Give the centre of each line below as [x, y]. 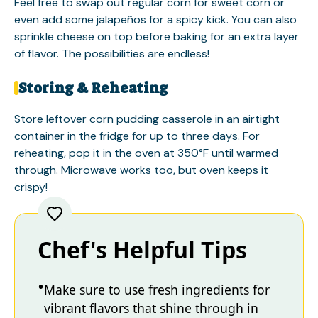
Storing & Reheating [93, 88]
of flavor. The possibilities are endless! [112, 54]
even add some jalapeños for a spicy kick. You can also [155, 20]
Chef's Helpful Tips [142, 250]
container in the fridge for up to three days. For [137, 136]
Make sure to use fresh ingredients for [157, 290]
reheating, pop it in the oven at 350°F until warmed [146, 153]
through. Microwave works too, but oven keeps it [141, 170]
